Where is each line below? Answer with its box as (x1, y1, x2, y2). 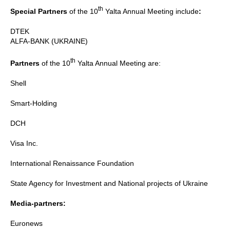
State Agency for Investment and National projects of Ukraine (10, 179, 208, 187)
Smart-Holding (10, 99, 57, 107)
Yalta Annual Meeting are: (75, 59, 161, 67)
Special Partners (10, 7, 69, 15)
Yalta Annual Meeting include (103, 7, 199, 15)
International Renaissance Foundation (10, 159, 136, 167)
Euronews (10, 219, 43, 227)
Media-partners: (10, 199, 66, 207)
